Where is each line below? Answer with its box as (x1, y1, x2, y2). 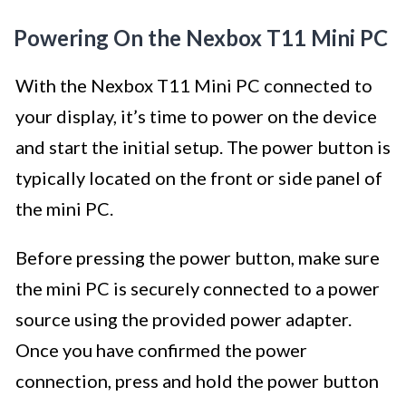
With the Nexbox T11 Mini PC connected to (15, 74, 372, 97)
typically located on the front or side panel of (15, 167, 382, 189)
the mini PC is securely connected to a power (15, 277, 380, 300)
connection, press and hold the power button (15, 370, 379, 392)
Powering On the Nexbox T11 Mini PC (14, 24, 388, 52)
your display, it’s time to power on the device (15, 105, 377, 128)
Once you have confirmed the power (15, 339, 307, 362)
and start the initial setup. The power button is (15, 136, 391, 159)
